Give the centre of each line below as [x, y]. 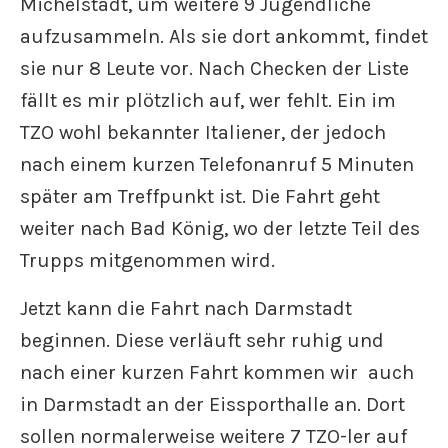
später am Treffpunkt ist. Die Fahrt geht [200, 196]
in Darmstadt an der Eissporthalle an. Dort [212, 404]
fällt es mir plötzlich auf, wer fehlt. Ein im [208, 100]
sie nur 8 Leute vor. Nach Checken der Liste [214, 68]
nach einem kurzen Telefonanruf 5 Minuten [217, 164]
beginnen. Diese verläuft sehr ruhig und [202, 340]
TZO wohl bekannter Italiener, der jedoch [203, 132]
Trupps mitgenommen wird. [147, 260]
